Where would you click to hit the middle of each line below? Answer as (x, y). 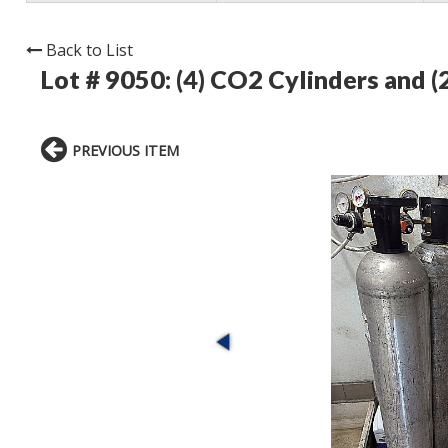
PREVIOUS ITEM (125, 151)
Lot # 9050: (108, 79)
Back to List (89, 50)
